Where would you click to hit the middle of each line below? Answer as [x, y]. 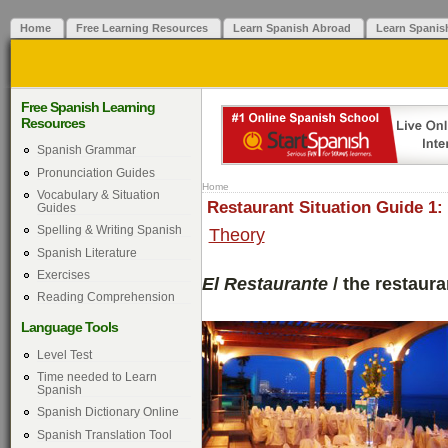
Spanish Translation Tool [104, 434]
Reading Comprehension [105, 297]
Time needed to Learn [96, 376]
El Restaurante [267, 284]
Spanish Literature [86, 252]
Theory [236, 234]
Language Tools [69, 327]
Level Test [64, 354]
